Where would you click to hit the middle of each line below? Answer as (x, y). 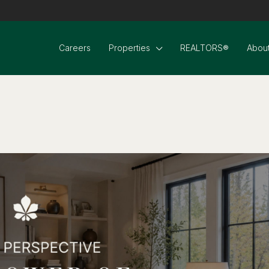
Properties (129, 48)
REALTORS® (204, 48)
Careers (75, 48)
